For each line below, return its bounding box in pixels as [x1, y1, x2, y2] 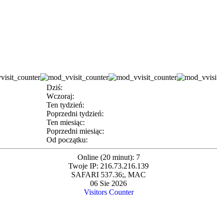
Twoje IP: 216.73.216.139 [68, 162, 149, 170]
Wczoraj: [46, 92, 74, 101]
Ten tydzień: [46, 101, 84, 109]
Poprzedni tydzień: [46, 109, 104, 118]
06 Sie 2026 [90, 179, 127, 188]
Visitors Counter [83, 188, 134, 197]
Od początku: [46, 136, 88, 144]
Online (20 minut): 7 [77, 153, 140, 162]
